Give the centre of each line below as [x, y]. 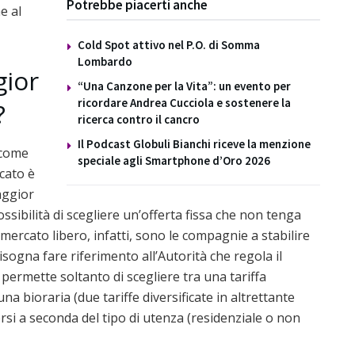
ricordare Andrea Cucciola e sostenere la [184, 102]
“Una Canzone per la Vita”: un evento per [184, 86]
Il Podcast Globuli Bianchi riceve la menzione [194, 143]
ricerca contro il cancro [139, 119]
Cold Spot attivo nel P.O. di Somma [169, 44]
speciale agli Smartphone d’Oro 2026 [174, 160]
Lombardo [105, 61]
